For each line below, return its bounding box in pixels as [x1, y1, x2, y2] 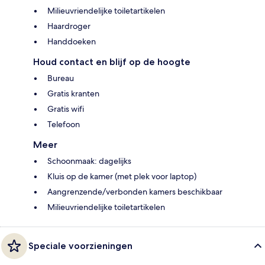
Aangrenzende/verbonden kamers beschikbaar [47, 186, 222, 197]
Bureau [47, 72, 74, 83]
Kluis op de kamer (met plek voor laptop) [47, 170, 196, 182]
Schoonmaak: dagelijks [47, 155, 131, 166]
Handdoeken [47, 35, 96, 47]
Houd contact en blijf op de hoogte [33, 56, 190, 67]
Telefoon [47, 118, 80, 130]
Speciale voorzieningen [28, 240, 132, 251]
